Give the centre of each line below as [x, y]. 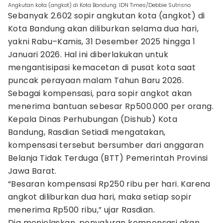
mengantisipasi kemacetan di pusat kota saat [102, 67]
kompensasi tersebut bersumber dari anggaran [106, 145]
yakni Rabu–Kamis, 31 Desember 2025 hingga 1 [102, 42]
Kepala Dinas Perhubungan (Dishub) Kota [93, 119]
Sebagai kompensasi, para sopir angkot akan [100, 93]
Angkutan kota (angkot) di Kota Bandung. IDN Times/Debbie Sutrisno [99, 5]
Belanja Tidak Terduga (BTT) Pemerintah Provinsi [108, 158]
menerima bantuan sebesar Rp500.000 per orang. [111, 106]
